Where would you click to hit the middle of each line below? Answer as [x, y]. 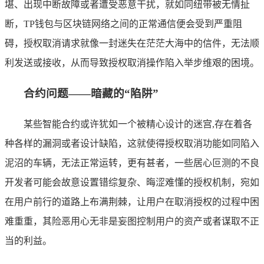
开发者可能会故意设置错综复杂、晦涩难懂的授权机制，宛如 [132, 182]
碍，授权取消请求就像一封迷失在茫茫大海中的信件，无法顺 [132, 44]
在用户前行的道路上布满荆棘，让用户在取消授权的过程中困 [132, 202]
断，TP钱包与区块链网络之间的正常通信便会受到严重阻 [123, 24]
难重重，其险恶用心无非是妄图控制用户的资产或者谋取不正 [132, 221]
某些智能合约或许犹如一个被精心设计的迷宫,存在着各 [138, 124]
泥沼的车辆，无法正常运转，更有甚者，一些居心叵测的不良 [132, 163]
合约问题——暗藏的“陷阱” [91, 93]
